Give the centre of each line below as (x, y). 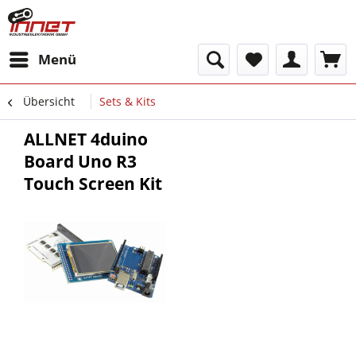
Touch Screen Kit (93, 184)
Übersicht (49, 101)
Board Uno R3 (80, 161)
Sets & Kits (128, 101)
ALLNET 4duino (86, 139)
